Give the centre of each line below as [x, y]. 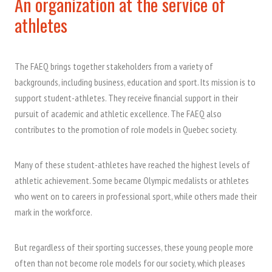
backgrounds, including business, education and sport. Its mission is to [135, 82]
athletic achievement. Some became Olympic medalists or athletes [132, 180]
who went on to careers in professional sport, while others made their [136, 196]
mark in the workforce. [53, 212]
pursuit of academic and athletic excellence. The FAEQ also [118, 114]
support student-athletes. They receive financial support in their [126, 98]
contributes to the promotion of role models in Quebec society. [126, 129]
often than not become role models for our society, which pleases [130, 263]
